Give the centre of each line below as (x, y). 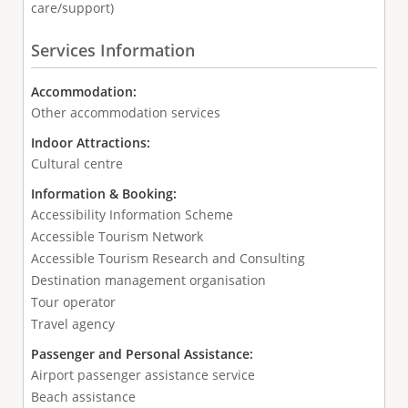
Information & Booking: (105, 193)
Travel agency (72, 323)
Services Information (112, 50)
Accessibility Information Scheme (132, 214)
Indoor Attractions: (92, 142)
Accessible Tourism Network (117, 236)
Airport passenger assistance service (143, 374)
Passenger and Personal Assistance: (143, 353)
